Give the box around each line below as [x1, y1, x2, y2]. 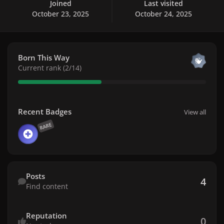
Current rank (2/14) [17, 62, 81, 72]
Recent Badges [17, 106, 71, 117]
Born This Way [17, 52, 69, 62]
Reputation [25, 210, 67, 221]
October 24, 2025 [134, 8, 192, 18]
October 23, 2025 [32, 8, 89, 18]
